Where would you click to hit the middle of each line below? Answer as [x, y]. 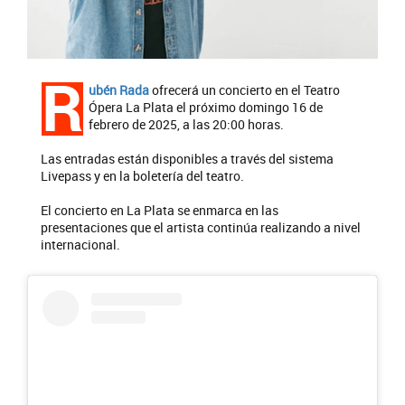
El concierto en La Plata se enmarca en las [160, 211]
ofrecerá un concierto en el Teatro [245, 90]
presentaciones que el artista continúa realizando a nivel [201, 228]
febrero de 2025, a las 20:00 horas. [186, 125]
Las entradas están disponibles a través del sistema [187, 159]
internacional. [80, 245]
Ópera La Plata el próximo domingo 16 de [206, 108]
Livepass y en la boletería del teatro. [142, 176]
